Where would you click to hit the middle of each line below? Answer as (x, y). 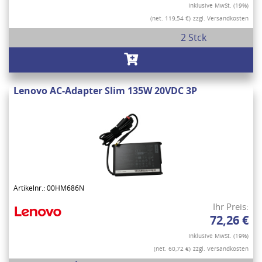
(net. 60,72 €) (172, 249)
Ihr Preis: (231, 207)
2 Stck (193, 38)
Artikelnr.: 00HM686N (49, 188)
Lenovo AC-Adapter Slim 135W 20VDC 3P (105, 91)
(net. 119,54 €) (170, 18)
